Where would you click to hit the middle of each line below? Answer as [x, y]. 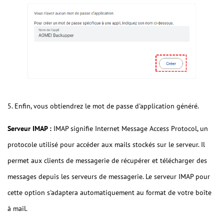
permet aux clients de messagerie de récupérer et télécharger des [107, 161]
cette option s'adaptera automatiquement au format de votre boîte [109, 193]
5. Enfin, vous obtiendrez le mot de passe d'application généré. [103, 106]
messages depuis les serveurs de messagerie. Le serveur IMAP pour [109, 177]
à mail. [17, 209]
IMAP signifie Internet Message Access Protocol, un [130, 129]
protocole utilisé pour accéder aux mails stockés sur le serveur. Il [106, 145]
